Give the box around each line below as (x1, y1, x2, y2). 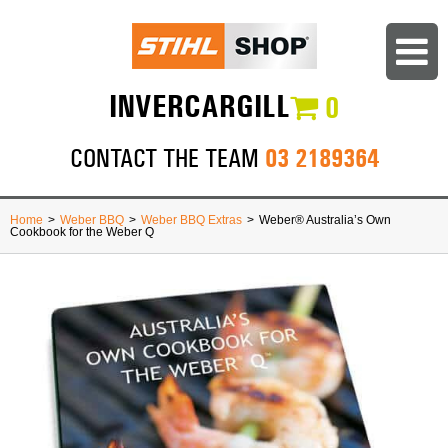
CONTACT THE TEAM (69, 142, 265, 174)
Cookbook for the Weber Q (10, 225, 154, 239)
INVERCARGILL (109, 87, 290, 126)
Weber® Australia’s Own (259, 213, 391, 227)
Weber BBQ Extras (141, 213, 242, 227)
